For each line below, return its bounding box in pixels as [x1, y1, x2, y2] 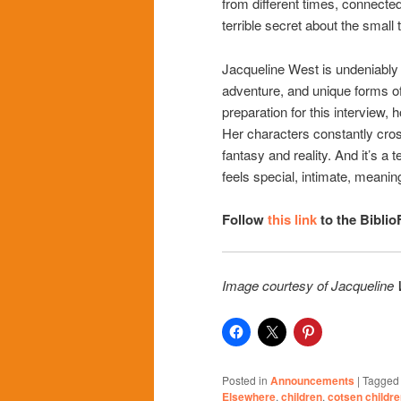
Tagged [363, 372, 399, 388]
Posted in [222, 372, 268, 388]
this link [268, 209, 317, 229]
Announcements [270, 372, 354, 389]
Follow [222, 209, 268, 229]
